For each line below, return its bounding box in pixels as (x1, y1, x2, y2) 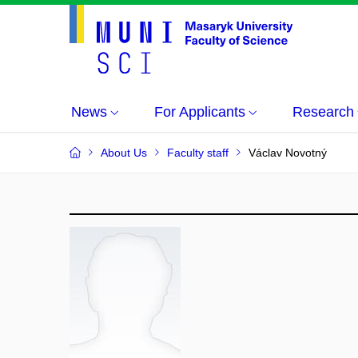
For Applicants (154, 104, 245, 120)
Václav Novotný (249, 146, 327, 159)
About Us (101, 146, 147, 159)
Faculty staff (167, 146, 229, 159)
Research (292, 104, 354, 120)
